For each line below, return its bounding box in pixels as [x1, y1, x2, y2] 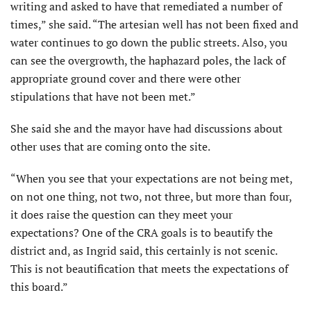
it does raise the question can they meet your [10, 207, 233, 223]
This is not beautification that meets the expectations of [10, 261, 288, 277]
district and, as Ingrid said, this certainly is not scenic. [10, 243, 277, 259]
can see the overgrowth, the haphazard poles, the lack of [10, 53, 285, 69]
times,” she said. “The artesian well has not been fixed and [10, 17, 299, 33]
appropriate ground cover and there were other [10, 71, 241, 87]
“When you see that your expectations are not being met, [10, 171, 292, 187]
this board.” [10, 279, 68, 295]
